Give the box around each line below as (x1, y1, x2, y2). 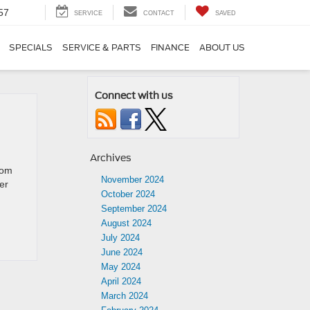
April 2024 (101, 276, 141, 286)
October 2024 (101, 189, 155, 199)
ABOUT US (199, 42, 245, 53)
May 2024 (101, 262, 140, 272)
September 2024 (101, 203, 167, 214)
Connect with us (95, 90, 173, 101)
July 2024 (101, 232, 140, 243)
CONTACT (143, 10, 174, 17)
